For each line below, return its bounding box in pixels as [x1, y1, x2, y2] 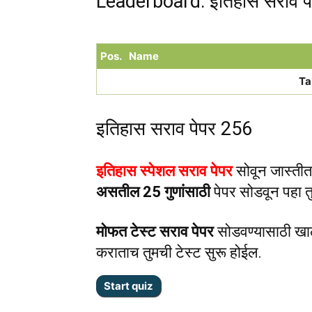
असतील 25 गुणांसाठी [96, 182, 210, 201]
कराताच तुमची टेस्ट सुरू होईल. [96, 243, 262, 261]
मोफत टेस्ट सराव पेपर [96, 222, 214, 240]
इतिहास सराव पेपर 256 [96, 117, 252, 140]
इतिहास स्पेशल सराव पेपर [96, 162, 233, 180]
